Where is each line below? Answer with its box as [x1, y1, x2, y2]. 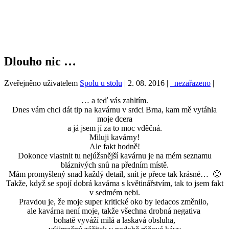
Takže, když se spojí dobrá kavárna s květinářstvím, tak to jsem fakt [6, 179, 223, 188]
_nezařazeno [170, 79, 211, 88]
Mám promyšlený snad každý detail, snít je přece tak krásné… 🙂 [8, 170, 221, 179]
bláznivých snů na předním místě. [60, 161, 169, 170]
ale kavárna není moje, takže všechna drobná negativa [27, 207, 202, 216]
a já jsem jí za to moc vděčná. [67, 124, 162, 133]
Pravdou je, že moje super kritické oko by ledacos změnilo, [18, 197, 211, 207]
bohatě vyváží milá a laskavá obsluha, [54, 216, 175, 225]
